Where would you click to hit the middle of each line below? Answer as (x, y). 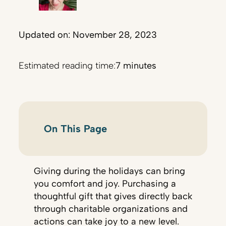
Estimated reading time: (67, 66)
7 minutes (136, 66)
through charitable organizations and (110, 209)
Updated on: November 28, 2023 (88, 35)
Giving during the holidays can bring (109, 171)
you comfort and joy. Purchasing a (105, 184)
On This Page (75, 129)
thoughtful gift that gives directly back (113, 196)
